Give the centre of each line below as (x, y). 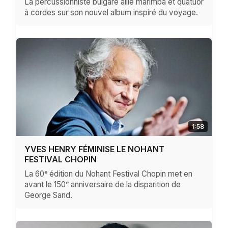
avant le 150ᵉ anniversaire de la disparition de (103, 184)
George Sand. (48, 195)
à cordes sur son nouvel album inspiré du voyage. (111, 12)
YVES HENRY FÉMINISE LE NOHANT (94, 149)
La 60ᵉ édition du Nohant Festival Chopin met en (108, 174)
